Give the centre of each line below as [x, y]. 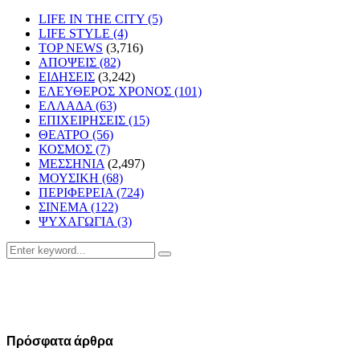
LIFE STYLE [76, 33]
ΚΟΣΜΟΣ [67, 149]
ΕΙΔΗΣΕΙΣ [67, 76]
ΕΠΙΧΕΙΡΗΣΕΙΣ [84, 120]
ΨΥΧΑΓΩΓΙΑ [78, 221]
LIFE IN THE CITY [93, 18]
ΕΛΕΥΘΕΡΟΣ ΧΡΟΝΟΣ [106, 91]
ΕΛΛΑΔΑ [67, 105]
